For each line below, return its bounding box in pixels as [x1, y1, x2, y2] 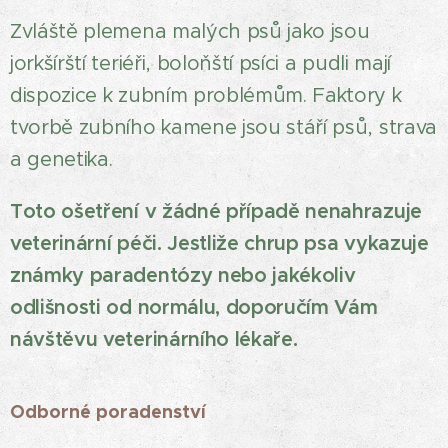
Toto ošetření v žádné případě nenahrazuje [10, 199, 422, 224]
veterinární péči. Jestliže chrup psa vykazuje [10, 231, 429, 256]
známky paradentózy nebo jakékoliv [10, 263, 356, 288]
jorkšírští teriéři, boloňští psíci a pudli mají [10, 51, 391, 76]
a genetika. [10, 147, 113, 172]
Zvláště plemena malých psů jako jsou [10, 19, 370, 44]
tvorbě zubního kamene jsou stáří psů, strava [10, 115, 437, 140]
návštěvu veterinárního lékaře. [10, 327, 298, 352]
